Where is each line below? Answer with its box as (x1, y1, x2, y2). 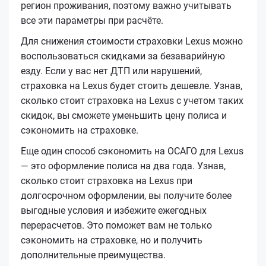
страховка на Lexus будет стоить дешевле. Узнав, (21, 80, 242, 91)
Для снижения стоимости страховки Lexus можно (21, 35, 243, 47)
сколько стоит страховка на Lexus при (21, 175, 192, 186)
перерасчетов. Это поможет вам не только (21, 219, 212, 231)
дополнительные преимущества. (21, 249, 166, 261)
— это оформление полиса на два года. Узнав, (21, 160, 226, 172)
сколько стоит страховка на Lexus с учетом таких (21, 94, 243, 106)
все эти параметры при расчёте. (21, 14, 163, 26)
